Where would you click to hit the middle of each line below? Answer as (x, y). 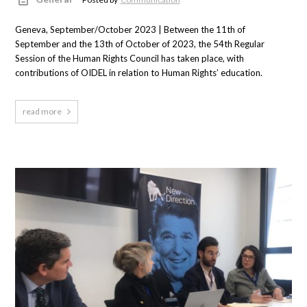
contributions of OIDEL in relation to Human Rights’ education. (139, 73)
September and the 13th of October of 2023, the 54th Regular (140, 44)
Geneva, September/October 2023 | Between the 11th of (131, 29)
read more (42, 111)
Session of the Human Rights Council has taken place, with (130, 58)
